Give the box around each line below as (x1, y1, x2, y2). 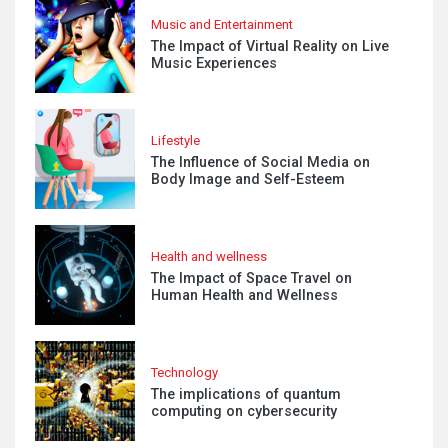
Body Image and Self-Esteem (151, 170, 345, 188)
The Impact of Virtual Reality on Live (151, 37, 389, 55)
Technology (151, 364, 218, 380)
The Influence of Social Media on (151, 153, 370, 171)
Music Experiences (151, 54, 277, 72)
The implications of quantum (151, 385, 341, 403)
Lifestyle (151, 132, 200, 148)
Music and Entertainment (151, 16, 293, 32)
